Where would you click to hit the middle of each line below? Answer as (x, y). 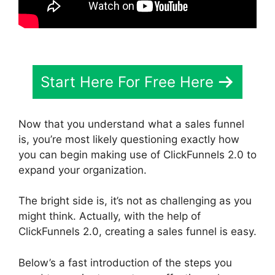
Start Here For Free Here (127, 82)
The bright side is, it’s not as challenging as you (135, 201)
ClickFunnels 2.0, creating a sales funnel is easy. (137, 231)
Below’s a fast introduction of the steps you (125, 262)
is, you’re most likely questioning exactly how (129, 139)
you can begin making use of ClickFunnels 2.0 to (137, 154)
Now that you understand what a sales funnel (131, 124)
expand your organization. (83, 170)
